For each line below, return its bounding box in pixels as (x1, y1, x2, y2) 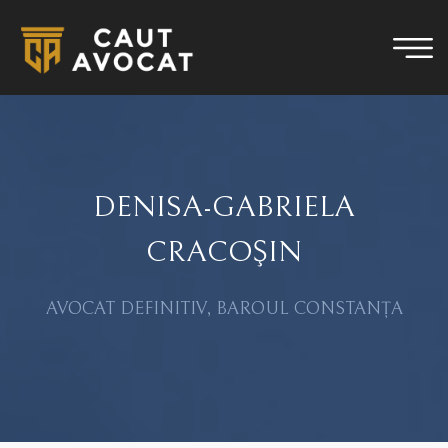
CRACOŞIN (146, 235, 302, 269)
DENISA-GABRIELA (93, 190, 355, 224)
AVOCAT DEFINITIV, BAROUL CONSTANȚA (45, 298, 403, 319)
